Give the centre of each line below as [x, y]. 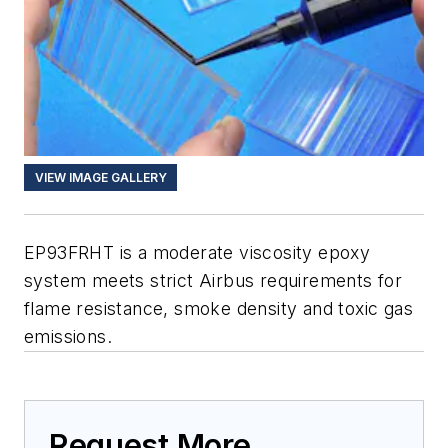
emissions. [68, 336]
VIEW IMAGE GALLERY [100, 178]
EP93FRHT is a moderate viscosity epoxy [197, 252]
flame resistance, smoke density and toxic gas [218, 308]
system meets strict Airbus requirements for [213, 280]
